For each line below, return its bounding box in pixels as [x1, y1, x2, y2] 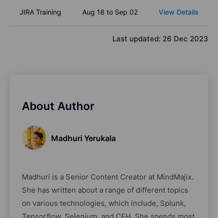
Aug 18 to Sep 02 [82, 8, 138, 17]
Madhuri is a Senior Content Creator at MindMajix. [22, 172, 194, 182]
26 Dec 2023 [163, 34, 208, 44]
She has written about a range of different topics [22, 185, 188, 195]
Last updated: [112, 34, 163, 44]
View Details [158, 8, 199, 17]
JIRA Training [19, 8, 61, 17]
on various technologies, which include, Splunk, [22, 199, 186, 208]
